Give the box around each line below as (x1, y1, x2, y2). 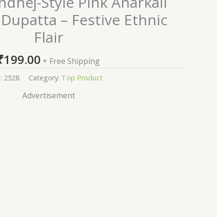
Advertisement (22, 90, 75, 101)
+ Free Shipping (43, 56, 100, 66)
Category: (28, 73, 62, 82)
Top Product (61, 73, 103, 82)
